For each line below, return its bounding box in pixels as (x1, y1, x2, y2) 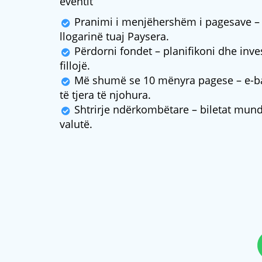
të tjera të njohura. (60, 88, 151, 102)
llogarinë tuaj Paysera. (60, 29, 169, 44)
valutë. (60, 117, 92, 132)
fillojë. (60, 58, 90, 73)
